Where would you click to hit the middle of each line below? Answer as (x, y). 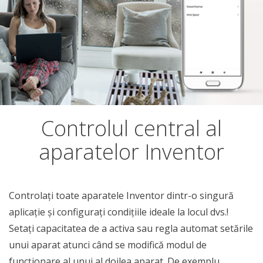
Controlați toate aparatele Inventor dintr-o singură (121, 195)
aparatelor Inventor (131, 152)
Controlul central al (131, 128)
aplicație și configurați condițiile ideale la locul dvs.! (119, 212)
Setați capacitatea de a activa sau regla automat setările (131, 228)
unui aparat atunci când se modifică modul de (108, 245)
